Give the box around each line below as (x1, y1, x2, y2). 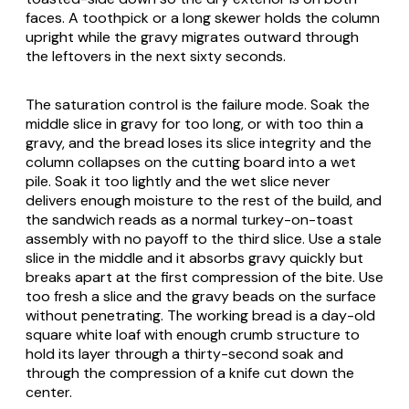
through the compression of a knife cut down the (26, 362, 354, 383)
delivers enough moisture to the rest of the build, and (26, 190, 382, 210)
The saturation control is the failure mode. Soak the (26, 94, 370, 114)
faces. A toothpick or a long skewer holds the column (26, 7, 380, 27)
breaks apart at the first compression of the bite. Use (26, 267, 383, 287)
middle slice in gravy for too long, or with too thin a (26, 113, 363, 133)
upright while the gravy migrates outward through (26, 26, 359, 47)
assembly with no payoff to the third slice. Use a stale (26, 228, 382, 248)
